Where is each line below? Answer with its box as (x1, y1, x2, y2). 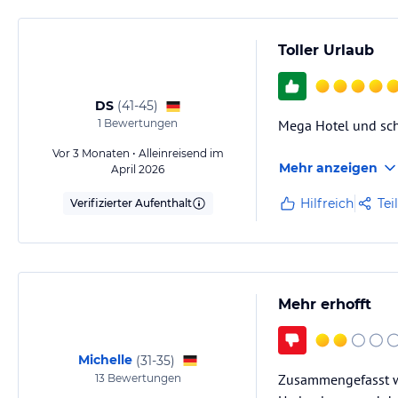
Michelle (77, 352, 132, 369)
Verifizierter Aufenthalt (69, 196, 192, 211)
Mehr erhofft (278, 296, 371, 314)
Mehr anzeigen (279, 160, 378, 177)
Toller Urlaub (278, 42, 374, 60)
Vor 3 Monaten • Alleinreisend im (52, 147, 224, 161)
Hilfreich (300, 195, 354, 212)
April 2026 (111, 163, 164, 177)
